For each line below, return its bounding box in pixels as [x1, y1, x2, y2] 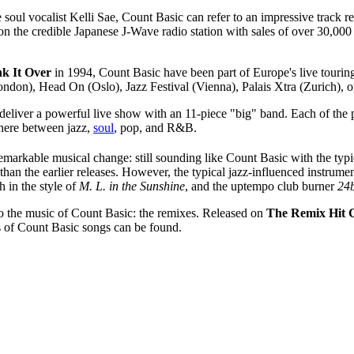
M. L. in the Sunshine [79, 179, 185, 194]
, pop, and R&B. [114, 120, 197, 134]
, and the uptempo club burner [185, 179, 337, 194]
